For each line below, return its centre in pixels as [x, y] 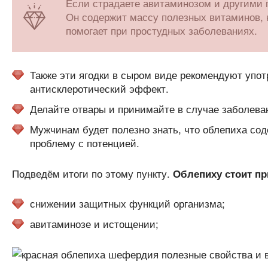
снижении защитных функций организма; [127, 203]
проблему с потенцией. [84, 143]
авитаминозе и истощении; [94, 224]
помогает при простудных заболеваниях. [161, 31]
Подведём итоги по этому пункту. [91, 173]
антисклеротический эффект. [99, 89]
